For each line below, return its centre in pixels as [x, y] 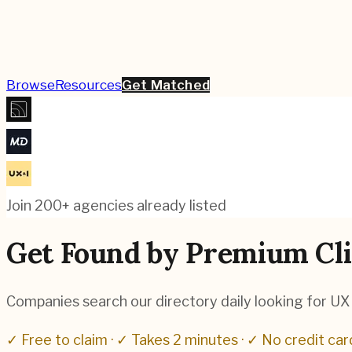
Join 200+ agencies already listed [116, 205]
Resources [88, 85]
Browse [31, 85]
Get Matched [166, 85]
